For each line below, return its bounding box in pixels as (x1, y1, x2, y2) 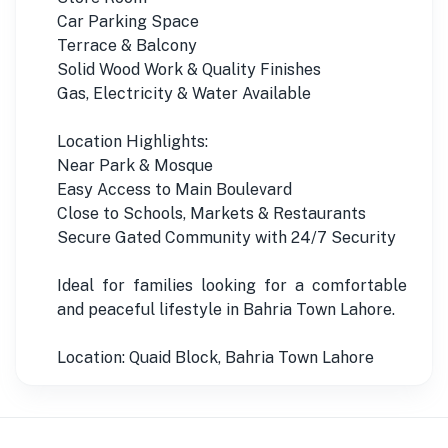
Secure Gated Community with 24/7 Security (57, 227, 396, 247)
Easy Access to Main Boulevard (57, 179, 292, 199)
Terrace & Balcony (57, 35, 197, 55)
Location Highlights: (57, 131, 208, 151)
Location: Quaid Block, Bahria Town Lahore (57, 347, 374, 367)
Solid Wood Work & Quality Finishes (57, 59, 321, 79)
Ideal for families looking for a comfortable (57, 275, 407, 295)
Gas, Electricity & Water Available (57, 83, 311, 103)
